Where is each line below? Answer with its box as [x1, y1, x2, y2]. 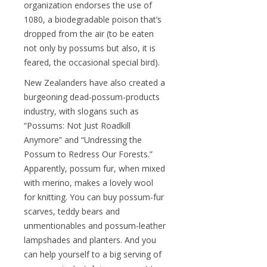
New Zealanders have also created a [24, 76, 165, 88]
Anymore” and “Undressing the [24, 133, 142, 145]
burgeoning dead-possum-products [24, 91, 160, 103]
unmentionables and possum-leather [24, 219, 166, 231]
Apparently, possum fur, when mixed [24, 162, 165, 174]
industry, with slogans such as [24, 105, 139, 117]
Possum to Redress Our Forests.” [24, 148, 153, 160]
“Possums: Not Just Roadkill [24, 119, 131, 131]
